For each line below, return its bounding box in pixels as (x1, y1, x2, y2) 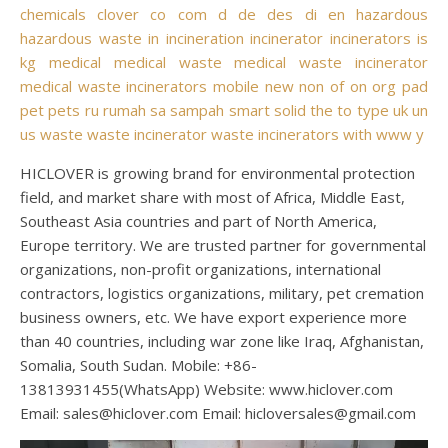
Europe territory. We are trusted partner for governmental (20, 234, 426, 255)
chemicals (20, 3, 86, 24)
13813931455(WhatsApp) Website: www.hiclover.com (20, 378, 393, 399)
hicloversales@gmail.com (245, 402, 416, 423)
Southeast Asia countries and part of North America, (20, 210, 377, 231)
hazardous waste (20, 27, 142, 48)
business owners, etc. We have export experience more (20, 306, 407, 327)
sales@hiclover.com (63, 402, 198, 423)
